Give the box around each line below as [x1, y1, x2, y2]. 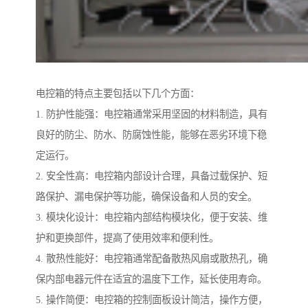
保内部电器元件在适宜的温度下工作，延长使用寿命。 [36, 274, 267, 285]
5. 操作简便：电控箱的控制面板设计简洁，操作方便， [36, 294, 267, 306]
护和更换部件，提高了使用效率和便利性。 [36, 232, 219, 244]
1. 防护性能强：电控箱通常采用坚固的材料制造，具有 [36, 109, 267, 120]
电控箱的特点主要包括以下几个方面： [36, 88, 199, 100]
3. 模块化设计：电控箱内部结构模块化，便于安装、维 [36, 212, 267, 223]
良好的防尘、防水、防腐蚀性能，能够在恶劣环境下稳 [36, 129, 267, 141]
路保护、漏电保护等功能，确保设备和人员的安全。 [36, 191, 257, 203]
